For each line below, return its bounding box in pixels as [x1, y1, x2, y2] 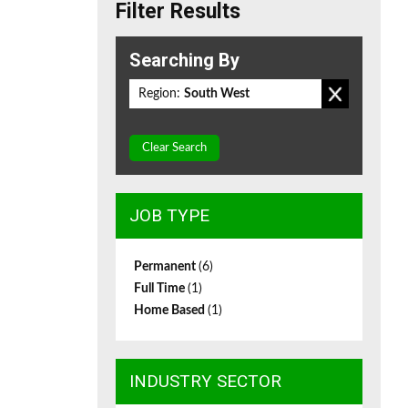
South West [184, 87, 250, 100]
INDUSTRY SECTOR [129, 371, 281, 392]
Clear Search [142, 142, 207, 154]
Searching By [129, 49, 240, 71]
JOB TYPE [129, 205, 209, 226]
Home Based [134, 304, 208, 317]
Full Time [134, 282, 188, 295]
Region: [138, 87, 180, 100]
